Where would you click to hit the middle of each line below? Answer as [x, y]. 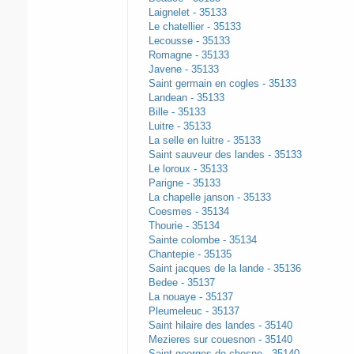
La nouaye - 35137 [190, 297]
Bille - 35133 [177, 112]
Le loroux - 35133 [188, 169]
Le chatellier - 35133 [194, 27]
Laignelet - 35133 [187, 13]
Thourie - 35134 [184, 226]
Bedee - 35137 [181, 283]
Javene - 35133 [183, 70]
